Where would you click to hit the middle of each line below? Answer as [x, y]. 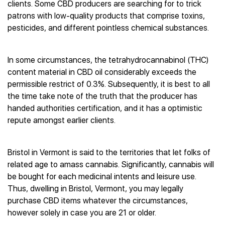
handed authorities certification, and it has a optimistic [105, 108]
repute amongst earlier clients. [62, 120]
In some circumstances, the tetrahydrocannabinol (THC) [108, 60]
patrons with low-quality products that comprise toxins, [106, 16]
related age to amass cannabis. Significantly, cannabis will [111, 164]
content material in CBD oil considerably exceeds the [102, 72]
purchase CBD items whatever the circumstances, [98, 201]
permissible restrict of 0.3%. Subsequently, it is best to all [109, 84]
